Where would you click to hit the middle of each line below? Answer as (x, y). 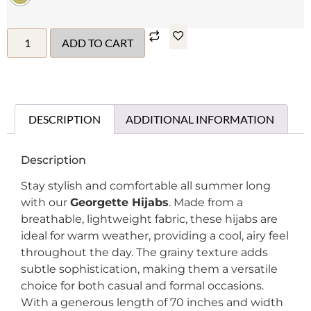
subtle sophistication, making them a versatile (149, 269)
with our (45, 203)
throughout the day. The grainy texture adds (144, 253)
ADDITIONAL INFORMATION (200, 119)
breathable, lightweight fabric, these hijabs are (149, 219)
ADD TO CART (98, 42)
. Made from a (206, 203)
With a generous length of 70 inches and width (152, 303)
